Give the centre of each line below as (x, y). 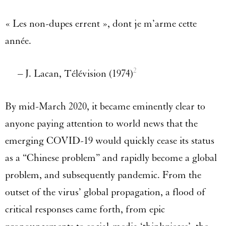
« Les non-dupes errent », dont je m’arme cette (101, 24)
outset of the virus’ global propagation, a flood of (105, 192)
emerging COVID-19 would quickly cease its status (110, 141)
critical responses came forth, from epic (85, 210)
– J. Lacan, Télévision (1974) (69, 74)
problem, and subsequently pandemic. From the (103, 175)
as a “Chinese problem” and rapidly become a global (111, 158)
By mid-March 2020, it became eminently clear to (105, 107)
